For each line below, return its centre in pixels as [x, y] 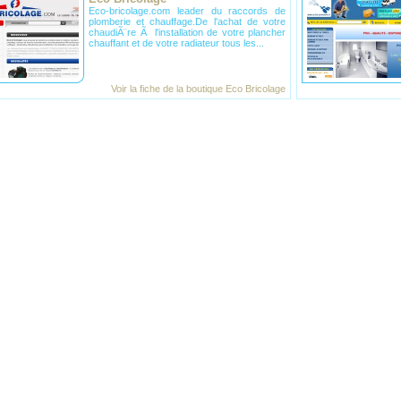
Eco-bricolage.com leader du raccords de [187, 11]
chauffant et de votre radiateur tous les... [176, 43]
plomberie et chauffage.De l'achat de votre [187, 21]
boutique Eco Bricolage [236, 89]
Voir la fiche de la [149, 89]
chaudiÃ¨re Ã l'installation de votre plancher [187, 32]
